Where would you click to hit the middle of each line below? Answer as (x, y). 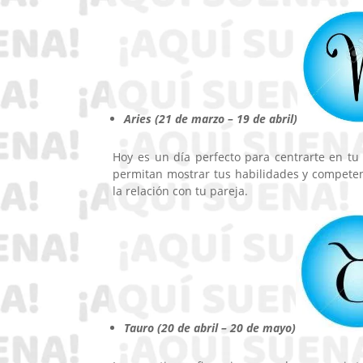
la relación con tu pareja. (181, 190)
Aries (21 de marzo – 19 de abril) (211, 118)
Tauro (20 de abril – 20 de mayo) (210, 327)
